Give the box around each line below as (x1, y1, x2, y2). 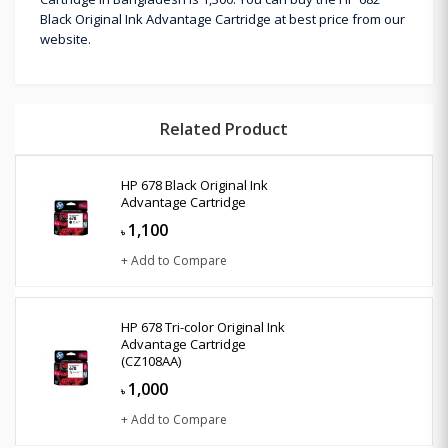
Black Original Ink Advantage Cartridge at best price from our (40, 9, 405, 28)
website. (40, 29, 91, 48)
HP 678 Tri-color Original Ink (121, 317, 285, 336)
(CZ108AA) (121, 351, 181, 370)
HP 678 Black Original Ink (121, 175, 268, 194)
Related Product (160, 117, 288, 140)
